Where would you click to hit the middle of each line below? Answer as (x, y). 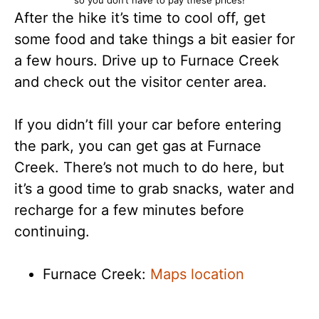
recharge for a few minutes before (129, 210)
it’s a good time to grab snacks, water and (154, 188)
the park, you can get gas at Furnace (138, 146)
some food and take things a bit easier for (155, 39)
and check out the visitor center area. (141, 82)
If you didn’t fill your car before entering (148, 124)
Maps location (197, 274)
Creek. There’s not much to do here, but (149, 167)
